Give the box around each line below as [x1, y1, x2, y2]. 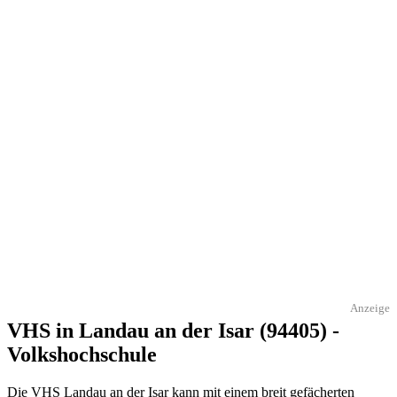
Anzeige [350, 301, 390, 315]
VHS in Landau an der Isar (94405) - [7, 318, 339, 342]
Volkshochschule [7, 342, 157, 366]
